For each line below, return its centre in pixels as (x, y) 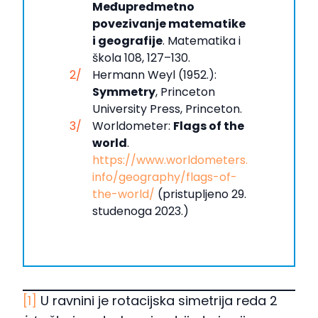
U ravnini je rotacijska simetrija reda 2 (157, 300)
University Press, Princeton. (167, 109)
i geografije (127, 40)
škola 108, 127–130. (141, 57)
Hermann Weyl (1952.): (154, 75)
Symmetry (124, 92)
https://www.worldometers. (170, 160)
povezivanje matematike (169, 23)
